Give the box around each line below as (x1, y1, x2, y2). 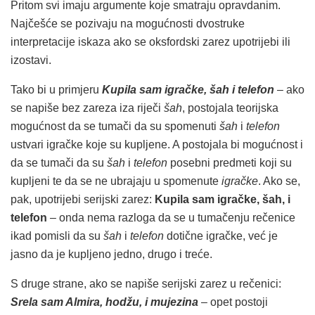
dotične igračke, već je (164, 230, 278, 243)
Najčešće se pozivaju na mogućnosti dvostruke (11, 18, 245, 30)
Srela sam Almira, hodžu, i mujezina (11, 296, 198, 309)
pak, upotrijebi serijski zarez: (11, 193, 155, 206)
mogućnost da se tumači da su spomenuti (11, 120, 219, 133)
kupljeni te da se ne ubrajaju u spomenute (11, 175, 221, 188)
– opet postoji (198, 296, 268, 309)
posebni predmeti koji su (167, 157, 292, 169)
